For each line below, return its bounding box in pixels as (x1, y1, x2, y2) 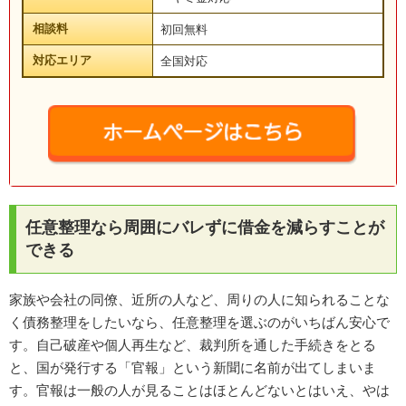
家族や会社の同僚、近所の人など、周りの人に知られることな (9, 292, 390, 308)
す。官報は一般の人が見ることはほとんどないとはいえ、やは (9, 382, 390, 399)
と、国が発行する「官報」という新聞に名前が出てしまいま (9, 360, 376, 376)
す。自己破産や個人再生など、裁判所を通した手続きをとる (9, 337, 376, 353)
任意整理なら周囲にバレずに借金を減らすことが (25, 218, 384, 237)
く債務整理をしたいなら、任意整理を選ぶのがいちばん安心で (9, 314, 390, 331)
